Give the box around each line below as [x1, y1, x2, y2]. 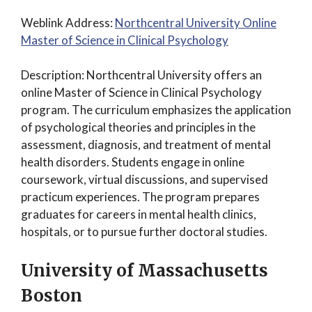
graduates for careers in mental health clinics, [21, 207, 256, 221]
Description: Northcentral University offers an [21, 68, 262, 82]
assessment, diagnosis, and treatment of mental [21, 137, 271, 152]
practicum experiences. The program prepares [21, 189, 260, 204]
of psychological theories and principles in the [21, 120, 256, 134]
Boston [21, 284, 82, 306]
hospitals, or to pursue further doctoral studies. [21, 224, 267, 239]
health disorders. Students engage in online [21, 155, 244, 169]
